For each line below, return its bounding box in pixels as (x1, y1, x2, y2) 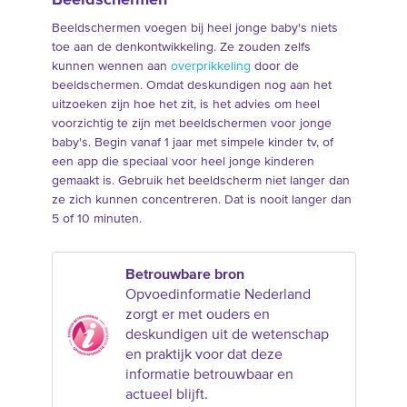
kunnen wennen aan (51, 60, 171, 74)
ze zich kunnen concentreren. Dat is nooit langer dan (51, 194, 352, 207)
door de (250, 60, 299, 74)
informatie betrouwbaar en (124, 368, 293, 383)
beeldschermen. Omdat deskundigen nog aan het (51, 79, 332, 93)
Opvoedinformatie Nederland (124, 288, 311, 303)
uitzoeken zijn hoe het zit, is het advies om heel (51, 98, 320, 112)
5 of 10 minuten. (51, 213, 142, 226)
